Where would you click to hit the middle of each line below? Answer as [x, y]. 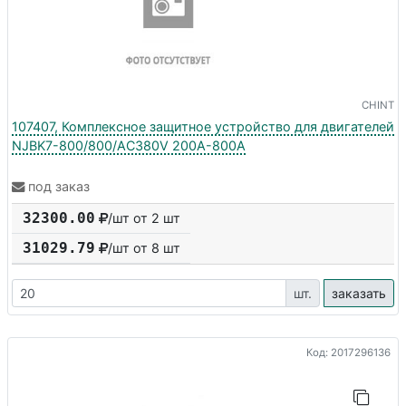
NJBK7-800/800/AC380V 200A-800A [129, 145]
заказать [359, 294]
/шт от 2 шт [144, 218]
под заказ [59, 187]
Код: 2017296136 [348, 352]
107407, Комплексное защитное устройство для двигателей [203, 126]
